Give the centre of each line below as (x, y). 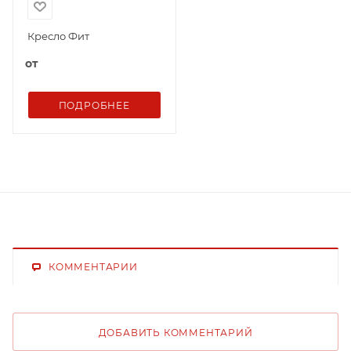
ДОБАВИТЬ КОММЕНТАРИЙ (175, 332)
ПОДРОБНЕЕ (94, 105)
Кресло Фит (58, 36)
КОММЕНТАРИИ (93, 266)
